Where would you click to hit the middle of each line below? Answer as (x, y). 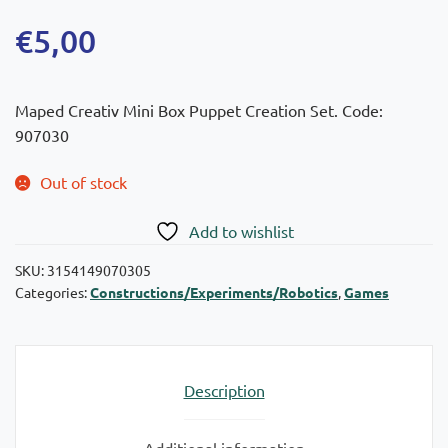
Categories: (52, 291)
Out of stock (83, 182)
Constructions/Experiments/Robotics (214, 291)
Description (224, 389)
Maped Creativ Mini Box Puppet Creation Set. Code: (199, 109)
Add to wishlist (241, 230)
